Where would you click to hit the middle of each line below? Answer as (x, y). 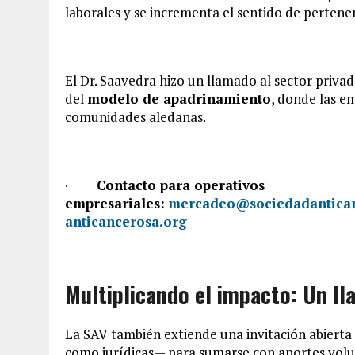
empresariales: (115, 203)
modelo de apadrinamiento (179, 98)
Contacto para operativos (181, 185)
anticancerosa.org (126, 221)
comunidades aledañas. (136, 116)
